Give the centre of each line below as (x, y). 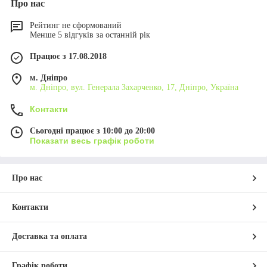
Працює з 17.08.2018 (68, 56)
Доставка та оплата (49, 236)
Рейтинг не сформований (76, 25)
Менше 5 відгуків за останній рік (90, 35)
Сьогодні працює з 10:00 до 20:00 (92, 131)
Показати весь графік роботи (92, 140)
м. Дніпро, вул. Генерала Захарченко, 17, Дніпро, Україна (134, 87)
